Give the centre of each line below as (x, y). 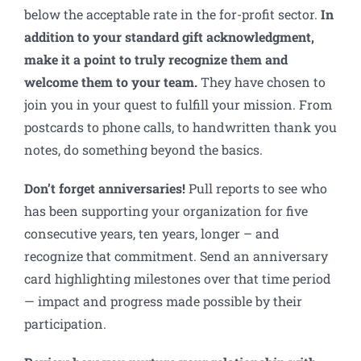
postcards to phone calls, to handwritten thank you (180, 127)
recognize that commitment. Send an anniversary (176, 256)
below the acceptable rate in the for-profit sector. (172, 15)
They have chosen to (261, 82)
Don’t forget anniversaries (103, 189)
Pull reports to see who (256, 189)
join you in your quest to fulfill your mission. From (178, 105)
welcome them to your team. (111, 82)
